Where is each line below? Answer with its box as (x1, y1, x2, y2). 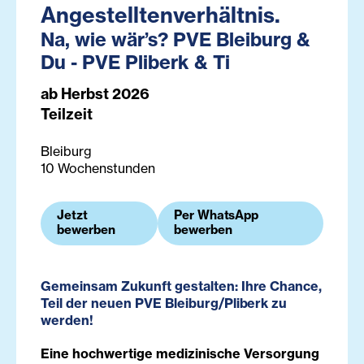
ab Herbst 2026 (41, 84, 149, 104)
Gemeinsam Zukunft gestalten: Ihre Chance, (41, 278, 323, 295)
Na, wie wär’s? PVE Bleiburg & (41, 28, 310, 52)
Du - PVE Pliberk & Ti (41, 50, 230, 75)
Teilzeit (41, 105, 93, 124)
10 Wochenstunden (41, 160, 155, 177)
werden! (41, 312, 93, 329)
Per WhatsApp (173, 207, 259, 223)
